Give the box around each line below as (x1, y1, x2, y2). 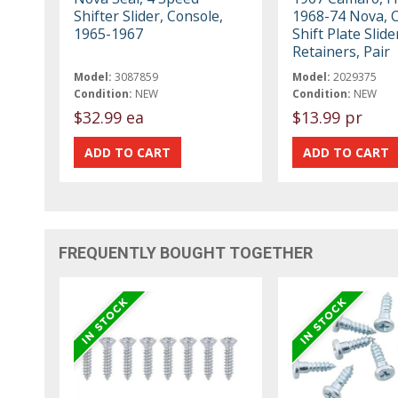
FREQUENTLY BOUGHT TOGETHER (59, 243, 314, 262)
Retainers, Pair (291, 41, 390, 61)
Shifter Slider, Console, (74, 5, 224, 26)
